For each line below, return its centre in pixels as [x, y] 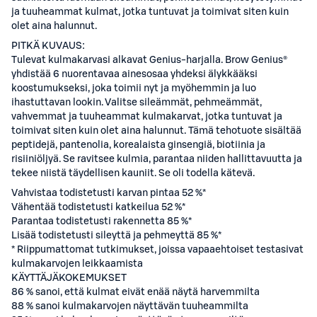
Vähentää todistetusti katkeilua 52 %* [98, 207]
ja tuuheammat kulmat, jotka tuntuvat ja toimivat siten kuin [150, 12]
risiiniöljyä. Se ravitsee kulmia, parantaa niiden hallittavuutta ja [157, 159]
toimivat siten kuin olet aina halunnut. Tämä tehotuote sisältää [156, 131]
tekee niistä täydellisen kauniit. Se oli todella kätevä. [133, 173]
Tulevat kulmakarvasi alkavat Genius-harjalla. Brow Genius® [149, 60]
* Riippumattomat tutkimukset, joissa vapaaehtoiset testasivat [157, 250]
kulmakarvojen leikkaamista [77, 264]
